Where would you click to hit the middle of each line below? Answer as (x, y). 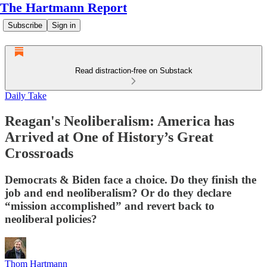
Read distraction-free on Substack (133, 71)
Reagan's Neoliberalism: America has (119, 121)
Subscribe (25, 25)
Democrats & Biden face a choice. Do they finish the (131, 179)
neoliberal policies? (51, 219)
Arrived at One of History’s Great (109, 137)
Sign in (64, 25)
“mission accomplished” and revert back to (110, 206)
